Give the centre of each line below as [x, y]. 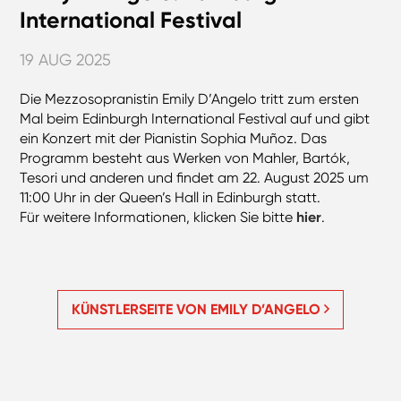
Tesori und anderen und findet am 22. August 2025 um [195, 178]
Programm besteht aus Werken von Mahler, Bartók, [185, 158]
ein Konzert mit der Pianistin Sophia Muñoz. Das [174, 139]
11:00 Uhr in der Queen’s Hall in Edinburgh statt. [171, 198]
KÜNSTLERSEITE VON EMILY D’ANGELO [198, 310]
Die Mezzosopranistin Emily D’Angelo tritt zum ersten [190, 99]
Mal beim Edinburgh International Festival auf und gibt [195, 119]
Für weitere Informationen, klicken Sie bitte [158, 218]
